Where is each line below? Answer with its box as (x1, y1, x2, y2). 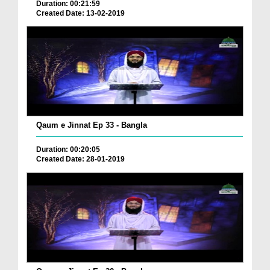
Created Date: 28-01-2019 (36, 155, 125, 164)
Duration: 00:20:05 (36, 145, 100, 154)
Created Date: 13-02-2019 (36, 8, 125, 17)
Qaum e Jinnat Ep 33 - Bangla (36, 121, 147, 130)
